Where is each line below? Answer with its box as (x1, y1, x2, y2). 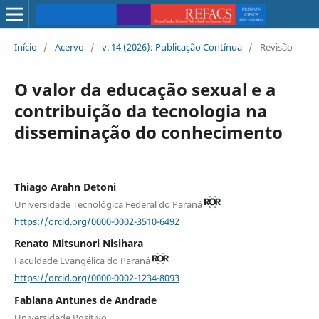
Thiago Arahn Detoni (14, 179, 116, 194)
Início (14, 40, 37, 53)
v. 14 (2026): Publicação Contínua (101, 40, 242, 53)
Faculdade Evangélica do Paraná (14, 254, 152, 268)
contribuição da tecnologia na (14, 98, 268, 122)
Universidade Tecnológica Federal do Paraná (14, 197, 204, 211)
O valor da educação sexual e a (14, 77, 276, 101)
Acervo (54, 40, 84, 53)
